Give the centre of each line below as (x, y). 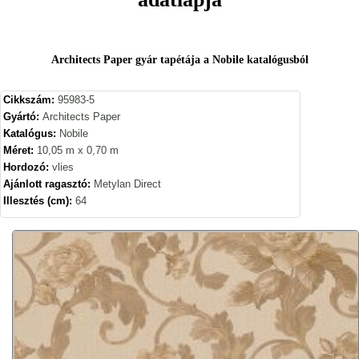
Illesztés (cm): (39, 200)
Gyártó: (23, 116)
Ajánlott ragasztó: (48, 184)
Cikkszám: (30, 99)
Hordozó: (28, 167)
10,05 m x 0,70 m (78, 150)
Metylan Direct (127, 184)
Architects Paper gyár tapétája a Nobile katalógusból (179, 59)
